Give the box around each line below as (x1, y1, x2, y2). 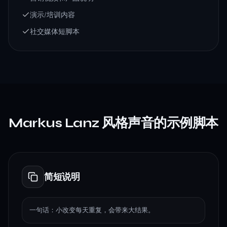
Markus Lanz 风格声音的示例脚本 (9, 115, 218, 131)
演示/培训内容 (30, 11, 75, 19)
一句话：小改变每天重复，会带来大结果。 (29, 206, 155, 214)
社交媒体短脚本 (30, 27, 80, 36)
